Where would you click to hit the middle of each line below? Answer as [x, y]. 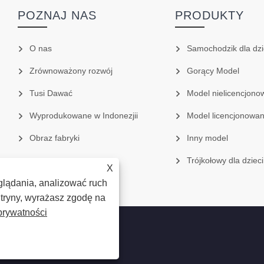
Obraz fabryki [55, 138]
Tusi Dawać [51, 93]
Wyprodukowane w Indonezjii [84, 116]
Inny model [207, 138]
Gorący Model [213, 71]
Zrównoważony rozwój [71, 71]
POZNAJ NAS [57, 16]
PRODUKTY [209, 16]
